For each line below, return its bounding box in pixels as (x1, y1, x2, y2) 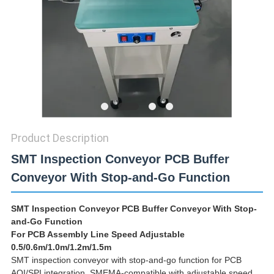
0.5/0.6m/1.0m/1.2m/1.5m (10, 242, 111, 253)
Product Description (10, 131, 109, 145)
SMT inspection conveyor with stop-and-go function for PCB (10, 255, 242, 265)
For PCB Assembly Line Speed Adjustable (10, 229, 185, 240)
